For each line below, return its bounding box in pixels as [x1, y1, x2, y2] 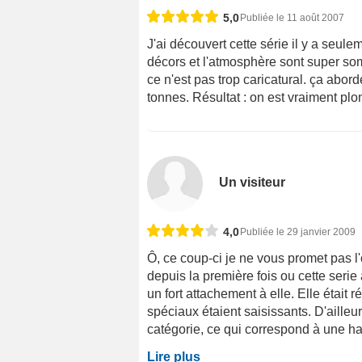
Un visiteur [219, 175, 286, 190]
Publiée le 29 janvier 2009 [240, 226, 356, 238]
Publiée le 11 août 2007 [240, 12, 344, 24]
